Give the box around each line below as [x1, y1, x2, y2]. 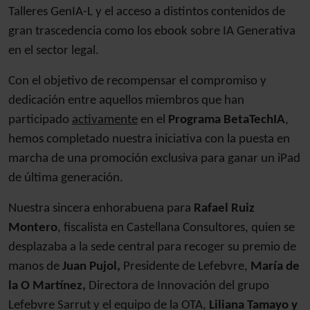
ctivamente [78, 113, 138, 127]
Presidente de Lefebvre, [120, 260, 250, 273]
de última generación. [8, 172, 123, 185]
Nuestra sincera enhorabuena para [8, 202, 194, 215]
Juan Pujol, [62, 260, 120, 273]
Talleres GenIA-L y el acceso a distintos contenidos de [8, 6, 285, 19]
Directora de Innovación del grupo [86, 280, 269, 293]
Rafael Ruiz [194, 202, 255, 215]
